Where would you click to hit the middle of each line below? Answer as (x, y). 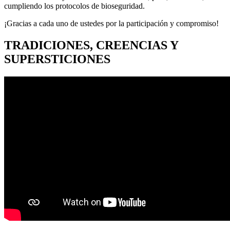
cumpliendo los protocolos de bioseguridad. (74, 6)
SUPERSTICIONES (57, 59)
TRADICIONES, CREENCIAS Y (91, 45)
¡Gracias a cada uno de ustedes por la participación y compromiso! (111, 23)
